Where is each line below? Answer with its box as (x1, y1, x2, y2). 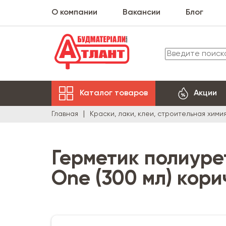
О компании (51, 9, 97, 17)
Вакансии (123, 9, 160, 17)
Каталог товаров (80, 89, 148, 97)
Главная (51, 110, 78, 118)
